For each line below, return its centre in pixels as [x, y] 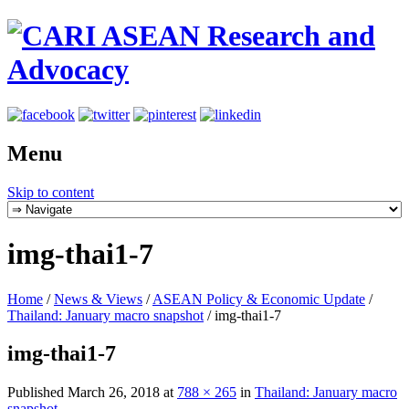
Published [37, 393]
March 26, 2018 [114, 393]
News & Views [98, 299]
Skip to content [51, 192]
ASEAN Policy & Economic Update [259, 299]
